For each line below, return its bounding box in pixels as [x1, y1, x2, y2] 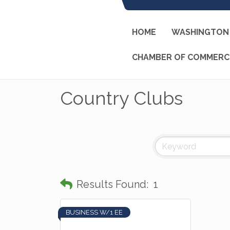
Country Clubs [60, 87, 183, 109]
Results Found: [76, 178, 148, 190]
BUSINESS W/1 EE [66, 208, 123, 216]
